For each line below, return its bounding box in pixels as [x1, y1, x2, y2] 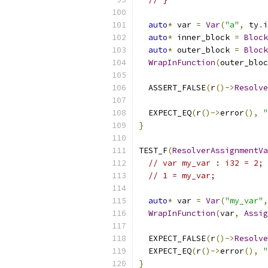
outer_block [172, 45, 234, 55]
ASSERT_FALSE [139, 83, 206, 93]
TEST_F [139, 145, 167, 156]
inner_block [172, 32, 234, 42]
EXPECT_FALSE [139, 233, 206, 243]
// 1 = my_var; [148, 170, 215, 181]
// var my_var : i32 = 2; [148, 158, 263, 168]
